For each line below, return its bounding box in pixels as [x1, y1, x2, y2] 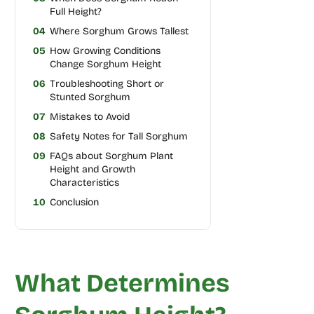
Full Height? [49, 6, 102, 18]
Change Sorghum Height [49, 58, 161, 70]
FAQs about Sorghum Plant [49, 150, 173, 162]
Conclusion [49, 196, 99, 208]
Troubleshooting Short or [49, 78, 164, 90]
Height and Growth [49, 163, 135, 175]
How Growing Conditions [49, 45, 161, 57]
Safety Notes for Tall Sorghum [49, 130, 188, 142]
